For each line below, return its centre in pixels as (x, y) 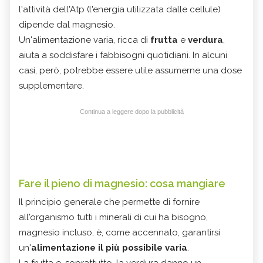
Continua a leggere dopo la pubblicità (131, 111)
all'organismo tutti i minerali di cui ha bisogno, (113, 217)
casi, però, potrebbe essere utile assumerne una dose (130, 70)
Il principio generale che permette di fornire (109, 202)
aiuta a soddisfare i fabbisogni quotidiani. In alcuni (123, 55)
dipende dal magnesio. (67, 24)
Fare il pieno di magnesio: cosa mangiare (122, 183)
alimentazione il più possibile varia (109, 247)
